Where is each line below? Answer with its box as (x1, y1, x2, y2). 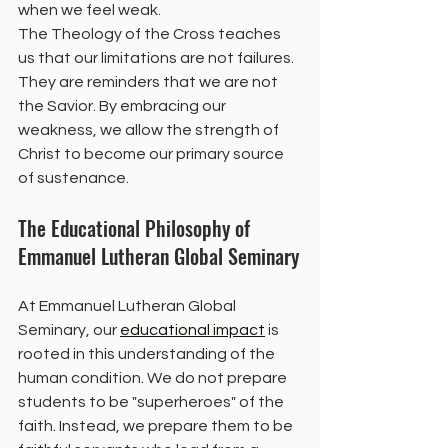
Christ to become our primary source (18, 146, 287, 163)
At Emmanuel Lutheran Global (18, 298, 239, 315)
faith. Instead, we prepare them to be (18, 418, 296, 435)
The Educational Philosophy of (18, 213, 255, 244)
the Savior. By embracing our (18, 98, 229, 115)
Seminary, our (18, 322, 120, 339)
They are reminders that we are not (18, 74, 281, 91)
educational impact (120, 322, 265, 339)
